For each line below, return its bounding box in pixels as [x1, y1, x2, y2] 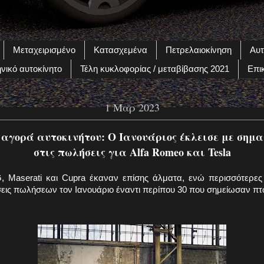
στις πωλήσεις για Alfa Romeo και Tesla [33, 144, 231, 160]
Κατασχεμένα [93, 45, 147, 55]
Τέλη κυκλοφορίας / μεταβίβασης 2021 [80, 64, 229, 74]
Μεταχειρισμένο [12, 45, 75, 55]
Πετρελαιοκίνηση [165, 45, 232, 55]
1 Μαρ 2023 [104, 100, 160, 115]
